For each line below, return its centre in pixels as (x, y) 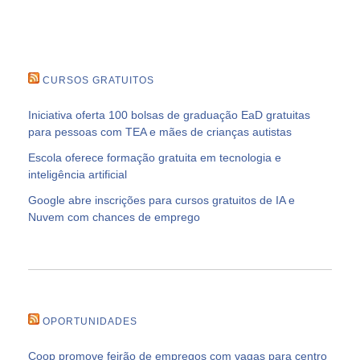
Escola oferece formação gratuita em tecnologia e (155, 158)
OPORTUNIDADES (90, 322)
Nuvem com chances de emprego (114, 217)
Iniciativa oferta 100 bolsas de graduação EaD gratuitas (169, 115)
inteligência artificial (78, 175)
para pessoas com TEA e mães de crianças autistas (160, 132)
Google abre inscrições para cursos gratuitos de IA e (162, 200)
